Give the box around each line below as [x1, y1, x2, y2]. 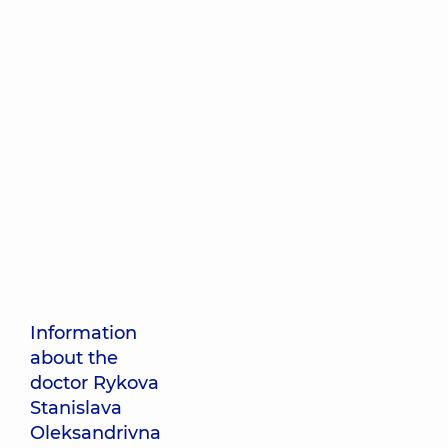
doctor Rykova [30, 372, 159, 394]
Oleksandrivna [30, 422, 161, 444]
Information [30, 322, 137, 344]
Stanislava [30, 397, 122, 419]
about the [30, 347, 118, 369]
